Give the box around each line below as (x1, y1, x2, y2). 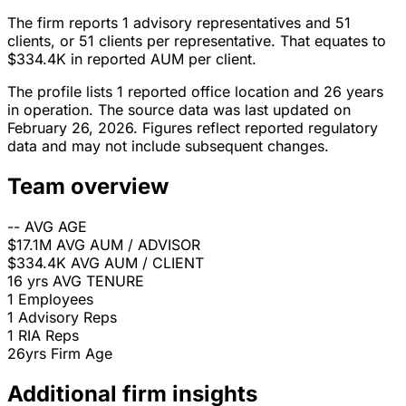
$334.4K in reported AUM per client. (7, 50, 256, 69)
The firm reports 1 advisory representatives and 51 (7, 14, 351, 33)
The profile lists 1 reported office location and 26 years (7, 82, 383, 101)
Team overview (7, 173, 169, 200)
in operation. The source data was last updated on (7, 101, 351, 120)
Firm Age (51, 344, 112, 363)
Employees (18, 290, 93, 309)
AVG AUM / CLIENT (71, 254, 204, 273)
